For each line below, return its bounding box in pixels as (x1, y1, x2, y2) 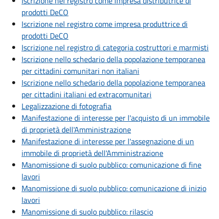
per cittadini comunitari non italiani (22, 65, 139, 77)
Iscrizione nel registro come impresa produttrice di (22, 18, 188, 30)
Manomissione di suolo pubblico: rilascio (22, 206, 153, 218)
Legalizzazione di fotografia (22, 100, 111, 112)
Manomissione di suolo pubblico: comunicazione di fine (22, 159, 201, 171)
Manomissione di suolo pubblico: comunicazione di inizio (22, 182, 206, 195)
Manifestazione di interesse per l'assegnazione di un (22, 135, 194, 148)
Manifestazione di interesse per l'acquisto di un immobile (22, 112, 210, 124)
